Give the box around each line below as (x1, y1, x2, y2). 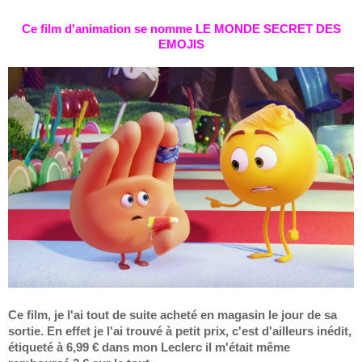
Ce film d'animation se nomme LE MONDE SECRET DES (21, 21, 341, 36)
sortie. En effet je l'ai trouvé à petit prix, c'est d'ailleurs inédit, (8, 324, 351, 339)
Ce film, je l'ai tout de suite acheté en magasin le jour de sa (8, 308, 337, 322)
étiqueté (8, 340, 53, 355)
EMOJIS (158, 36, 204, 51)
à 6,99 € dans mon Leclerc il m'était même (53, 340, 290, 355)
